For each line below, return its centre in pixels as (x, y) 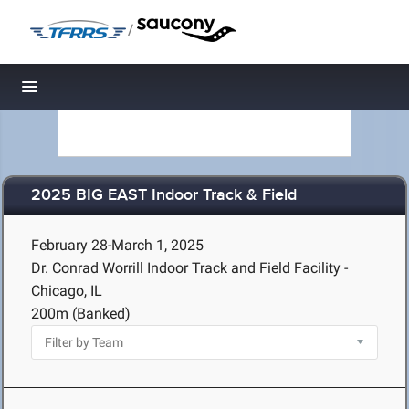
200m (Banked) (81, 314)
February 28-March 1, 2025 (117, 245)
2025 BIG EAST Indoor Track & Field (164, 196)
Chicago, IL (67, 291)
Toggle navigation (92, 92)
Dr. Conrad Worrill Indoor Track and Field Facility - (189, 268)
